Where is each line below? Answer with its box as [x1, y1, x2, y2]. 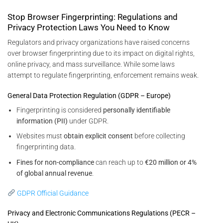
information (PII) [16, 116, 68, 125]
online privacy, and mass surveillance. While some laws [7, 60, 175, 69]
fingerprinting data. [16, 143, 76, 151]
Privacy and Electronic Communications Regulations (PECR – [7, 209, 196, 218]
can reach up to [94, 158, 145, 166]
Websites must [16, 132, 64, 140]
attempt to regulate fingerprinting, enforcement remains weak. [7, 71, 199, 80]
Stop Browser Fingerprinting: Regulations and [7, 12, 178, 22]
